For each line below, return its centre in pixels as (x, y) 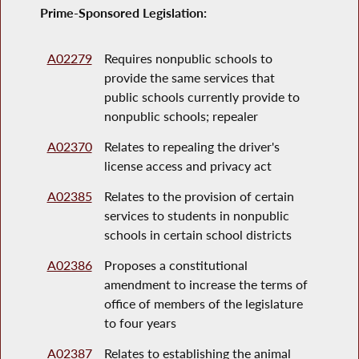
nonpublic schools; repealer (181, 116)
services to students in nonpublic (196, 216)
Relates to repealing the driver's (192, 147)
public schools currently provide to (202, 97)
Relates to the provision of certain (199, 196)
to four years (140, 323)
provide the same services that (189, 78)
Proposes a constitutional (175, 265)
